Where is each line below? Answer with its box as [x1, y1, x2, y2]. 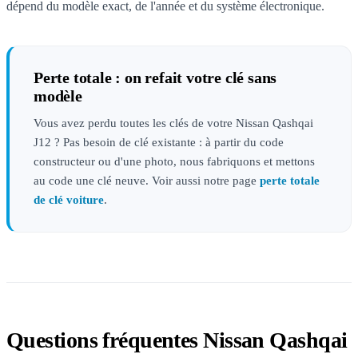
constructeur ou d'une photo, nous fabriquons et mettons [34, 155, 315, 168]
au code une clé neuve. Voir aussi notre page [34, 174, 260, 187]
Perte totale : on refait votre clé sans [34, 69, 277, 86]
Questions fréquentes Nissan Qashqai [6, 328, 348, 352]
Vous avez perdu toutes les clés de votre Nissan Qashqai [34, 117, 313, 129]
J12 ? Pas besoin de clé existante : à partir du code [34, 136, 284, 149]
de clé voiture [34, 193, 104, 206]
